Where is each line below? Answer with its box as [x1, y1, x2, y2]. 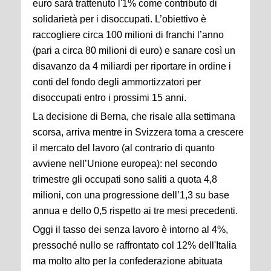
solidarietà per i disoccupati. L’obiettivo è [33, 14, 206, 25]
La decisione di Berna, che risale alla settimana [33, 111, 235, 122]
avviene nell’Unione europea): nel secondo [33, 158, 217, 169]
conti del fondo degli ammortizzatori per [33, 77, 201, 88]
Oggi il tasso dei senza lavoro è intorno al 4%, [33, 224, 228, 235]
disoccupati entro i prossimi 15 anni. [33, 93, 186, 103]
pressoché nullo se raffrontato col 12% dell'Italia [33, 240, 237, 251]
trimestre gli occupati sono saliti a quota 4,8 [33, 174, 217, 185]
